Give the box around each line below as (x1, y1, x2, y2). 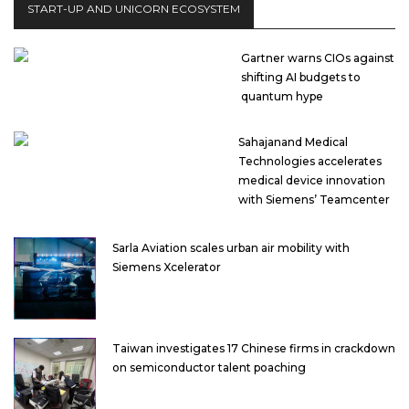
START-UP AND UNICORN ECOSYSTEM (27, 2, 240, 16)
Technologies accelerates (237, 154, 382, 169)
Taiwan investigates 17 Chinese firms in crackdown (112, 341, 395, 356)
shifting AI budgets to (240, 70, 361, 85)
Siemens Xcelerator (112, 260, 221, 275)
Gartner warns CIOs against (240, 51, 394, 66)
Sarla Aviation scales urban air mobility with (112, 241, 350, 256)
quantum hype (240, 89, 323, 104)
